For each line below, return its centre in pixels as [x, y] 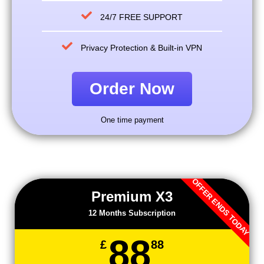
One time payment [132, 120]
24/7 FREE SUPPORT [142, 17]
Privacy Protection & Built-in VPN [142, 47]
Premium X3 [132, 196]
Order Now [132, 88]
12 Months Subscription [132, 213]
